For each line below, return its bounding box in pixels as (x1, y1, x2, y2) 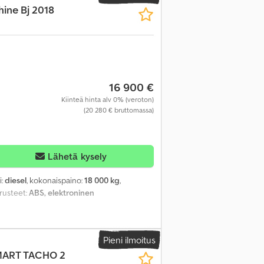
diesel (5, 174, 27, 186)
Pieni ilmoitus (103, 233, 156, 246)
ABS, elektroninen (29, 187, 94, 198)
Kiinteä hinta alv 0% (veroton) (61, 94, 154, 104)
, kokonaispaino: (27, 174, 84, 186)
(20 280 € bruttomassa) (83, 105, 154, 114)
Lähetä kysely (47, 150, 107, 162)
